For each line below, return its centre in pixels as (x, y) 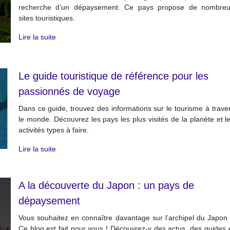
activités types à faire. (53, 130)
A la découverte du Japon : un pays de (106, 185)
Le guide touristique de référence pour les (113, 76)
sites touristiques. (46, 18)
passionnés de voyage (69, 91)
